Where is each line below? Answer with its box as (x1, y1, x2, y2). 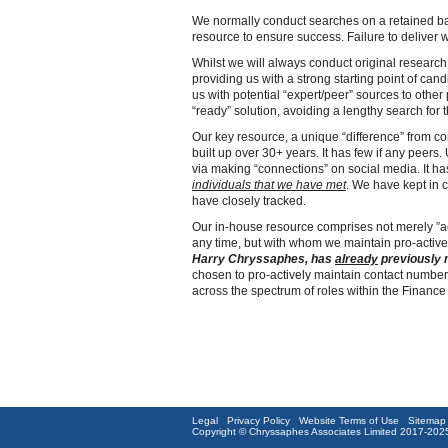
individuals (192, 177, 251, 192)
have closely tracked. (192, 193, 306, 208)
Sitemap (408, 414, 446, 426)
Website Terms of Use (299, 414, 399, 426)
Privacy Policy (227, 414, 290, 426)
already (335, 251, 378, 266)
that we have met (251, 177, 346, 192)
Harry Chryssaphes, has (192, 251, 335, 266)
